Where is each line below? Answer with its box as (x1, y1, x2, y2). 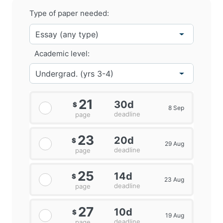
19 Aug (165, 212, 184, 220)
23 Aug (164, 176, 184, 184)
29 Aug (164, 140, 184, 148)
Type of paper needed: (29, 8, 109, 18)
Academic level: (34, 49, 90, 59)
